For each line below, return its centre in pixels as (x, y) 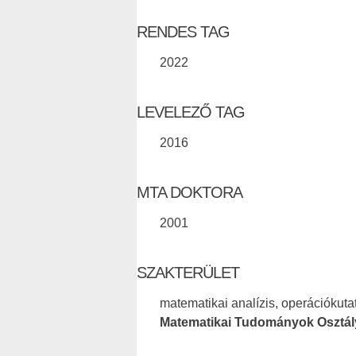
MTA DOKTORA (190, 192)
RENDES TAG (183, 31)
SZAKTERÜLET (188, 272)
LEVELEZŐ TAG (191, 112)
